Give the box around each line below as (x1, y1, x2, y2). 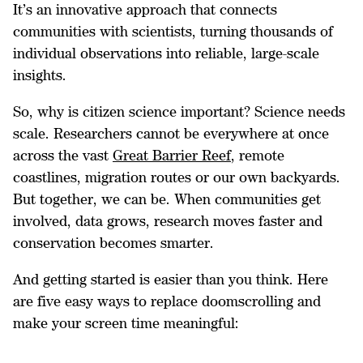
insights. (13, 66, 66, 83)
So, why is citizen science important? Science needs (13, 103, 345, 120)
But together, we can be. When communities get (13, 190, 321, 207)
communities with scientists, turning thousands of (13, 23, 333, 40)
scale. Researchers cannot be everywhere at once (13, 125, 329, 142)
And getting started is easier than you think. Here (13, 271, 328, 288)
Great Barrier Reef (113, 147, 231, 164)
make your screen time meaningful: (13, 314, 239, 331)
